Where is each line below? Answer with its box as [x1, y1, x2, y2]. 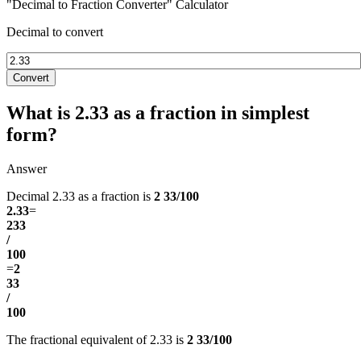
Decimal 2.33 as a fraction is [6, 189, 154, 203]
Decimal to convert [6, 24, 103, 39]
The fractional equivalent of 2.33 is [6, 332, 187, 346]
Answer [6, 161, 47, 176]
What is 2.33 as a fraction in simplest [6, 102, 309, 123]
